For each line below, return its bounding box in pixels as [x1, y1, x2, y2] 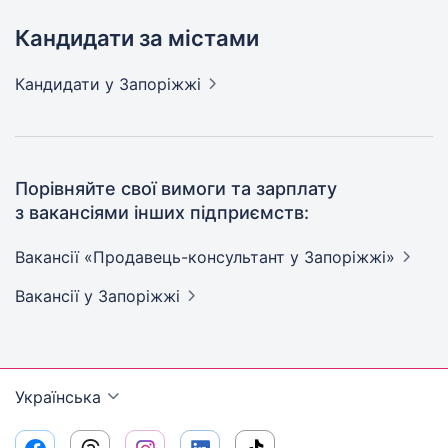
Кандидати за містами [15, 25, 259, 51]
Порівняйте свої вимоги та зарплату [15, 178, 337, 199]
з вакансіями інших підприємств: [15, 202, 309, 223]
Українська [15, 387, 101, 407]
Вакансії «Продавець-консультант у [15, 247, 304, 267]
